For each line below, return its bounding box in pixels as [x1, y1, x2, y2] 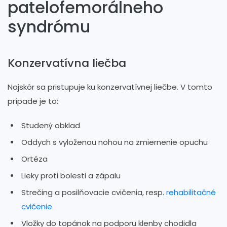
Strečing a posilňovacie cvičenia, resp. [21, 186, 166, 198]
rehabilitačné [166, 186, 216, 198]
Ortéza [21, 153, 48, 164]
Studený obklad [21, 120, 80, 131]
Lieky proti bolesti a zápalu [21, 170, 121, 181]
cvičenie [21, 201, 52, 212]
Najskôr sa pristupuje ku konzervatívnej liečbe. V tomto [8, 81, 212, 92]
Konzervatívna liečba [8, 55, 126, 71]
